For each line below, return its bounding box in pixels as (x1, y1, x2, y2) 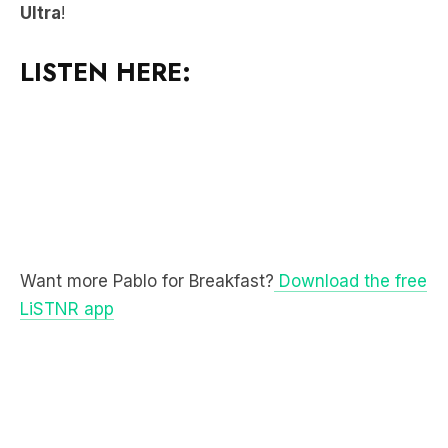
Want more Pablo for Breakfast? (20, 210, 274, 231)
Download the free (274, 210, 427, 231)
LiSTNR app (20, 238, 114, 259)
